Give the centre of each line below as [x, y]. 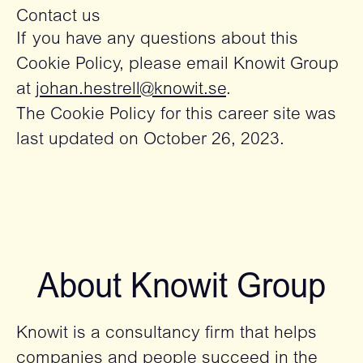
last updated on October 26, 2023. [150, 141]
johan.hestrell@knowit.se [131, 90]
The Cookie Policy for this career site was [176, 115]
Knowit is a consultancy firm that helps [167, 334]
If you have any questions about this [157, 40]
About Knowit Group [181, 289]
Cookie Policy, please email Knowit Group [177, 65]
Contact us [58, 17]
